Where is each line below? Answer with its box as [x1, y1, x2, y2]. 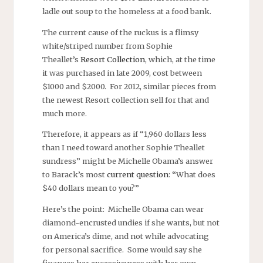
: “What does [168, 170, 215, 180]
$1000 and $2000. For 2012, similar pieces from [42, 81, 216, 91]
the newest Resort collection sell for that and [42, 95, 209, 104]
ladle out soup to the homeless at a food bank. [42, 6, 211, 16]
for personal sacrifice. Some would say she [42, 245, 202, 255]
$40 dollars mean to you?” [42, 183, 139, 193]
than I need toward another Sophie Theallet [42, 143, 205, 153]
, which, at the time [144, 54, 215, 64]
